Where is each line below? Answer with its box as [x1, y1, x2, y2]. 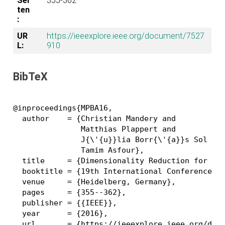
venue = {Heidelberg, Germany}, [13, 177, 176, 187]
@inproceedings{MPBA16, [13, 103, 113, 113]
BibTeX [13, 70, 48, 83]
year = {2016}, [13, 209, 108, 218]
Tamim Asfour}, [13, 146, 145, 155]
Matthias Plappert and [13, 125, 176, 134]
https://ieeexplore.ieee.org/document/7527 [46, 31, 204, 41]
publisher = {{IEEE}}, [13, 198, 118, 208]
